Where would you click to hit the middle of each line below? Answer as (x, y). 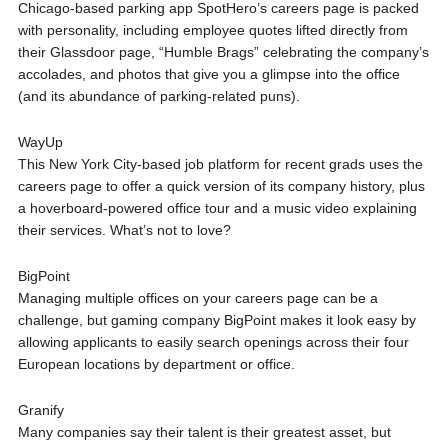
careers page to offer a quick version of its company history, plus (221, 186)
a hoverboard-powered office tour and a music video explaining (217, 208)
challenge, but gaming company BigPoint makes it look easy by (216, 320)
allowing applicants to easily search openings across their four (213, 342)
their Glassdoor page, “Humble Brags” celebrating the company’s (223, 52)
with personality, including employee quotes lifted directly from (212, 30)
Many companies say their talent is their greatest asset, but (204, 432)
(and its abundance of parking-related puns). (158, 96)
